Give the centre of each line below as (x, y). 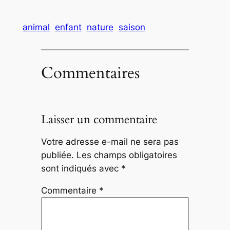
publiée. (57, 155)
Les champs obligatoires (127, 155)
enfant (68, 27)
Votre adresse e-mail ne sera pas (110, 141)
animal (36, 27)
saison (132, 27)
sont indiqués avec (81, 168)
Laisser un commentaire (99, 120)
